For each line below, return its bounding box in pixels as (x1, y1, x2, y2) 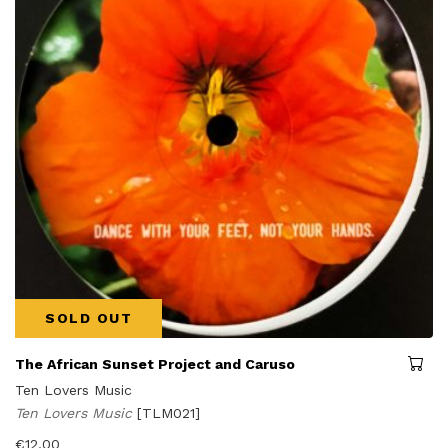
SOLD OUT (45, 309, 132, 326)
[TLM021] (137, 404, 200, 421)
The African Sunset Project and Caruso (15, 355, 295, 372)
